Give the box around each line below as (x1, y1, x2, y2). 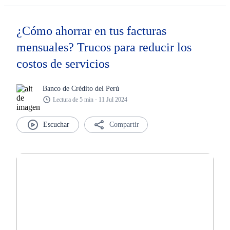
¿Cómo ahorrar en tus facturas (16, 24, 166, 37)
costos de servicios (16, 57, 109, 70)
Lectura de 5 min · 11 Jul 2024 (53, 95, 127, 103)
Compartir (109, 121, 139, 128)
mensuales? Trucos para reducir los (16, 41, 191, 54)
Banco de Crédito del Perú (43, 84, 119, 92)
